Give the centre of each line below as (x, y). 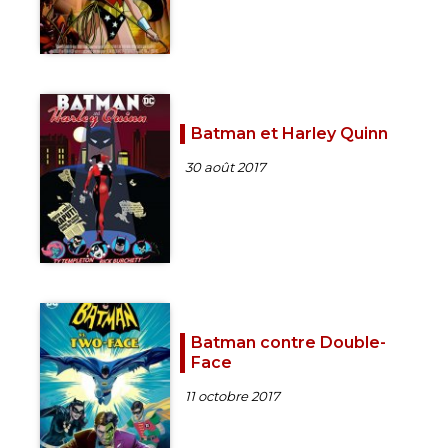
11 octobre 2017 (232, 395)
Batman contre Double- (288, 342)
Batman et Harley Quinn (289, 134)
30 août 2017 (225, 167)
